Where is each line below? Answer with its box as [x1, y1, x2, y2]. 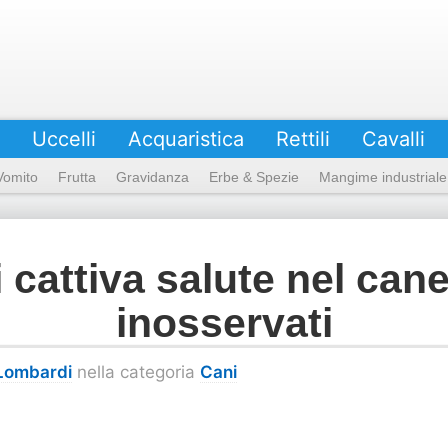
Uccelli [32, 127, 96, 151]
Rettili [276, 127, 330, 151]
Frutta [58, 169, 96, 185]
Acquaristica [128, 127, 244, 151]
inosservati [115, 300, 333, 346]
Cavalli [362, 127, 425, 151]
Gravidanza [116, 169, 189, 185]
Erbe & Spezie [209, 169, 299, 185]
